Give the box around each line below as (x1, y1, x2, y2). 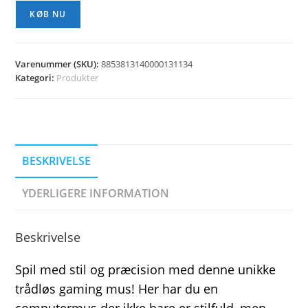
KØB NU (30, 8, 67, 21)
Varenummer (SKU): (15, 58, 102, 71)
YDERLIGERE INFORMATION (22, 186, 170, 201)
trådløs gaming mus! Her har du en (15, 280, 219, 298)
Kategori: (15, 71, 57, 85)
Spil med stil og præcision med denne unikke (15, 261, 276, 278)
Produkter (56, 71, 99, 85)
